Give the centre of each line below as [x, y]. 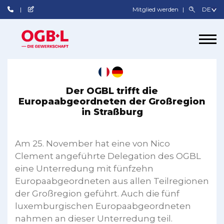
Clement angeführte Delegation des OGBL [108, 156]
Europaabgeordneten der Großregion [112, 101]
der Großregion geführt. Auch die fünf [97, 193]
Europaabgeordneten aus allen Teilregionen [112, 181]
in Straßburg [112, 112]
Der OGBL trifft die [112, 91]
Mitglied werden [156, 9]
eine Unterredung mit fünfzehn [84, 168]
